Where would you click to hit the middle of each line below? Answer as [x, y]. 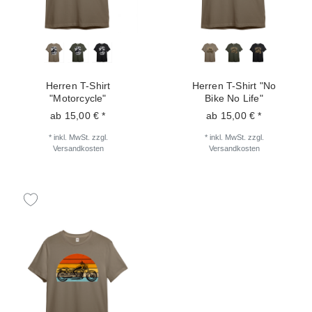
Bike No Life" [234, 99]
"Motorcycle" [78, 99]
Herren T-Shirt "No [234, 86]
